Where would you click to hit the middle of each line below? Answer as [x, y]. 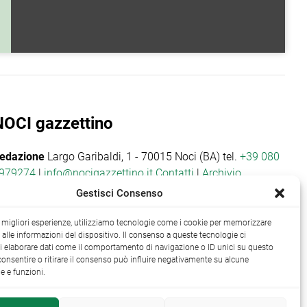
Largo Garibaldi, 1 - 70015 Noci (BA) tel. [143, 157]
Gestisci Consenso [120, 193]
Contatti [175, 173]
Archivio [222, 173]
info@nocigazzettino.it [99, 173]
